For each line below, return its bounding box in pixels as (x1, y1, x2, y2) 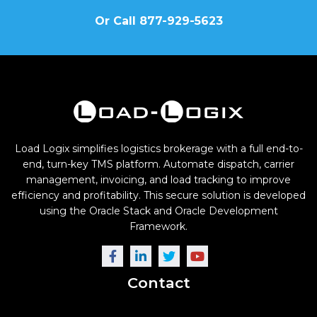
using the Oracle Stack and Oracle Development (39, 204, 278, 217)
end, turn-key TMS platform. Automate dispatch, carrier (23, 158, 294, 171)
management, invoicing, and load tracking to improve (26, 173, 291, 186)
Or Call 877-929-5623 (94, 14, 223, 28)
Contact (127, 274, 190, 292)
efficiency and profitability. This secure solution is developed (11, 189, 306, 202)
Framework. (129, 220, 188, 233)
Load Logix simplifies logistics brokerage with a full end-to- (14, 142, 303, 155)
